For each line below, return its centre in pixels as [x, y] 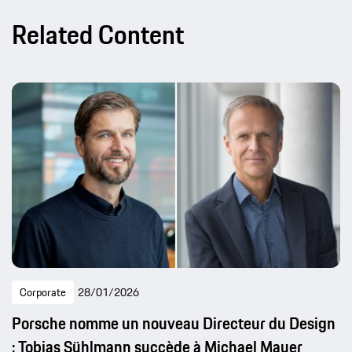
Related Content [98, 35]
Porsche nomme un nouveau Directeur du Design [174, 324]
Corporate [43, 293]
